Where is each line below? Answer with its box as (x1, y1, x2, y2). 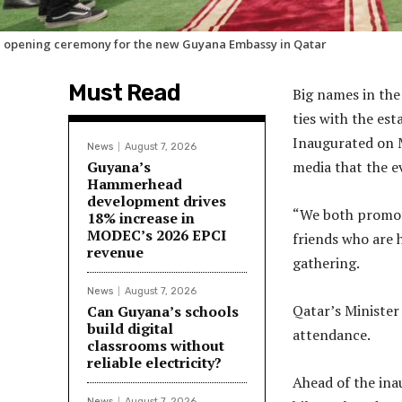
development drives (87, 191, 226, 212)
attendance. (293, 325, 373, 345)
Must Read (68, 79, 180, 108)
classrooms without (87, 336, 224, 356)
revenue (87, 242, 144, 263)
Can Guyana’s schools (87, 301, 239, 322)
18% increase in (87, 208, 195, 229)
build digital (87, 319, 173, 339)
